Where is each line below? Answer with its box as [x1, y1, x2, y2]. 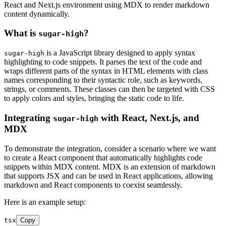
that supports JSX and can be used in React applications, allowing [4, 171, 213, 180]
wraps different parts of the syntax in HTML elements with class [4, 67, 208, 76]
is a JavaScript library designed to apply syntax [44, 48, 195, 58]
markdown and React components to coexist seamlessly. [4, 180, 182, 189]
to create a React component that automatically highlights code [4, 153, 202, 162]
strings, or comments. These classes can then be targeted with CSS [4, 85, 215, 94]
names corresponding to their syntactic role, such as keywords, [4, 76, 202, 85]
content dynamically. [4, 9, 70, 18]
